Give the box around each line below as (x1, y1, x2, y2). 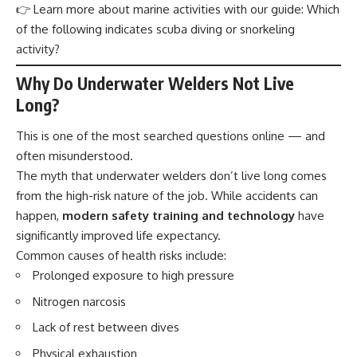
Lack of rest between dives (33, 320, 179, 335)
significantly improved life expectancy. (16, 228, 221, 244)
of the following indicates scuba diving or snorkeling (16, 21, 295, 37)
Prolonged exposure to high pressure (33, 268, 234, 284)
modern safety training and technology (62, 208, 295, 224)
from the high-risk (16, 188, 114, 204)
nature (114, 188, 149, 204)
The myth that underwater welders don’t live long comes (16, 168, 327, 184)
